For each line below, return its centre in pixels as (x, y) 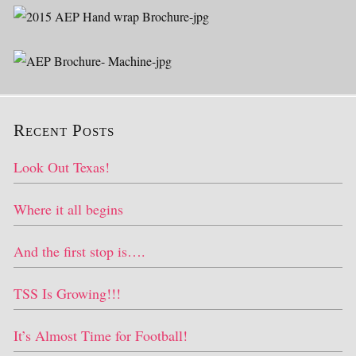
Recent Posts (64, 130)
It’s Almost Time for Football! (101, 335)
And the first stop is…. (79, 251)
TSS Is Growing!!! (67, 293)
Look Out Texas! (62, 167)
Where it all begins (68, 209)
